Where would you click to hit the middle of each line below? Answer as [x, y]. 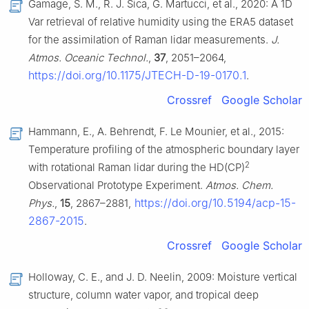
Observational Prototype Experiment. [117, 186]
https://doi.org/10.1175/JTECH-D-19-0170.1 [137, 76]
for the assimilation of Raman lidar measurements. [150, 40]
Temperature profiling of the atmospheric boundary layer [164, 150]
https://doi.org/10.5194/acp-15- [213, 203]
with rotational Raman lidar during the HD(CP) [137, 168]
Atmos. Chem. [239, 186]
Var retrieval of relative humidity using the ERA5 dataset [161, 22]
